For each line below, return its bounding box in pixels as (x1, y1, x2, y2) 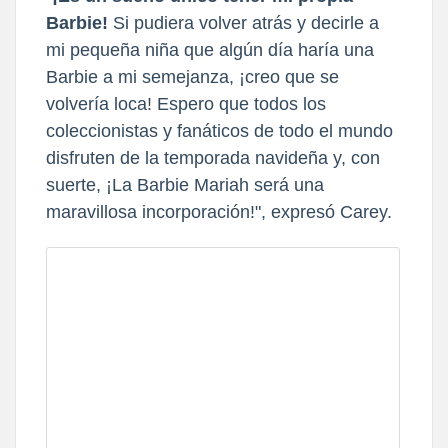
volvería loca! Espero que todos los (46, 93, 326, 114)
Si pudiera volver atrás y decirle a (113, 12, 379, 33)
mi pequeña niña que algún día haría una (46, 39, 374, 60)
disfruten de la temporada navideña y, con (46, 147, 380, 168)
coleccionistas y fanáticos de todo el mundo (46, 120, 393, 141)
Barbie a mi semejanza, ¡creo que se (46, 66, 339, 87)
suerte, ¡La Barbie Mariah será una (46, 174, 324, 195)
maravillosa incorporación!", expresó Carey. (46, 201, 392, 222)
